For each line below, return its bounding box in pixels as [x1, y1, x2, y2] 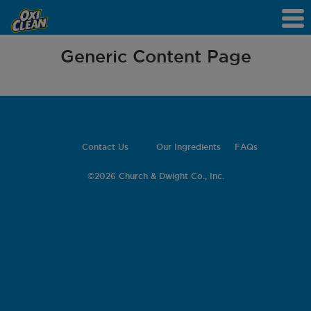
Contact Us [81, 142, 128, 151]
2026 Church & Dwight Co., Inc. [94, 171, 224, 180]
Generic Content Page [60, 47, 251, 66]
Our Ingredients [155, 142, 221, 151]
